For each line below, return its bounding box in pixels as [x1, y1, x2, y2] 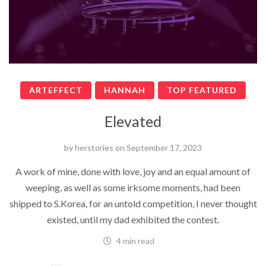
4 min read [114, 235, 154, 246]
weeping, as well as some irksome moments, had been [26, 181, 240, 193]
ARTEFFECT [29, 84, 83, 95]
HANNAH [104, 84, 145, 95]
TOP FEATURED [167, 84, 237, 95]
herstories [75, 142, 113, 153]
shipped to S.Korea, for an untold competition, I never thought [9, 197, 257, 209]
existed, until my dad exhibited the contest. [47, 213, 219, 225]
